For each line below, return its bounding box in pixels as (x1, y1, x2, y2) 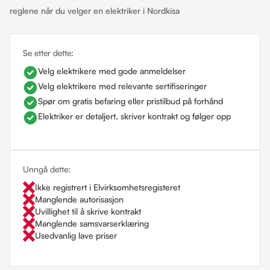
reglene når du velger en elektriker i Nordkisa (10, 5, 180, 16)
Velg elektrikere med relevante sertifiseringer (38, 81, 207, 91)
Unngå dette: (23, 164, 71, 174)
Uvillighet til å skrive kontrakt (35, 206, 141, 216)
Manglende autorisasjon (35, 194, 124, 204)
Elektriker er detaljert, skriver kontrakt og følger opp (38, 111, 231, 121)
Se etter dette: (23, 48, 74, 58)
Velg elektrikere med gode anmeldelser (38, 66, 186, 76)
